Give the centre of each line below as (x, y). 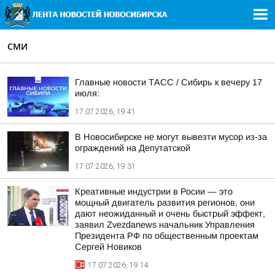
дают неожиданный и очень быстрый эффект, (170, 214)
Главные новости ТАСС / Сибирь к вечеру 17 (168, 82)
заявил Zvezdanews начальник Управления (165, 225)
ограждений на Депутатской (133, 148)
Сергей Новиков (108, 247)
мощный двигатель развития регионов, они (165, 203)
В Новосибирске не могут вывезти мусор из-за (171, 137)
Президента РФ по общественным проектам (167, 236)
